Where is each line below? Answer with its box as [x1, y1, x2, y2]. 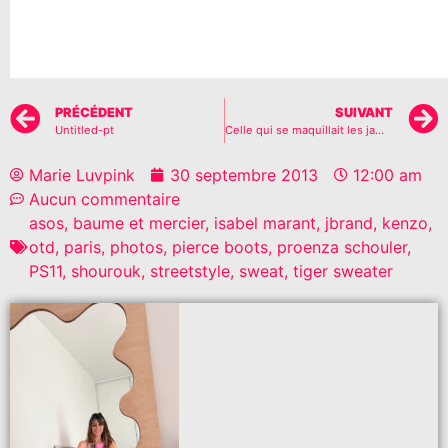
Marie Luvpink [29, 165, 135, 186]
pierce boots [172, 237, 268, 258]
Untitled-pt [55, 123, 114, 138]
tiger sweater [293, 261, 393, 282]
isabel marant [214, 213, 316, 234]
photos [110, 237, 163, 258]
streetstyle [150, 261, 230, 282]
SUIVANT [335, 105, 393, 121]
